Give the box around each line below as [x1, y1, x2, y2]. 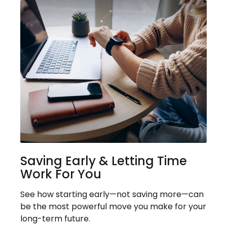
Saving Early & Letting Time [20, 153, 187, 170]
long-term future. [20, 213, 90, 225]
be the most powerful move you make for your [20, 201, 206, 213]
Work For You [20, 166, 101, 183]
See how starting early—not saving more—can [20, 188, 204, 201]
